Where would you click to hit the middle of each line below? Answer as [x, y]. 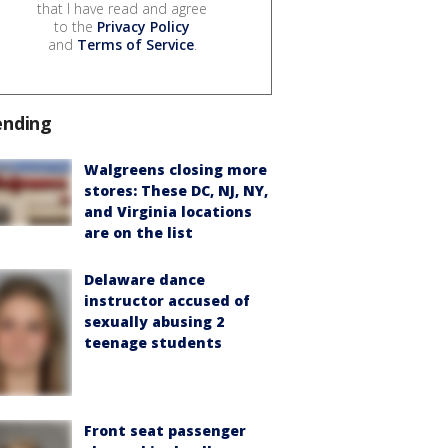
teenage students [153, 343]
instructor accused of [167, 301]
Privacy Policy [143, 27]
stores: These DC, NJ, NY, [176, 191]
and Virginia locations [168, 212]
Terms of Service [135, 45]
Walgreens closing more [175, 170]
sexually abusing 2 [154, 322]
